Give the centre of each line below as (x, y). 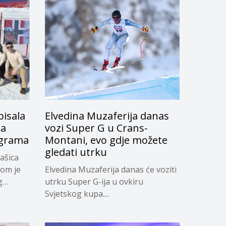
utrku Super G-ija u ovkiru (94, 181)
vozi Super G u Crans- (96, 128)
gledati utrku (76, 152)
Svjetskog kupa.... (77, 193)
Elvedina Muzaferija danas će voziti (110, 169)
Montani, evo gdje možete (106, 140)
